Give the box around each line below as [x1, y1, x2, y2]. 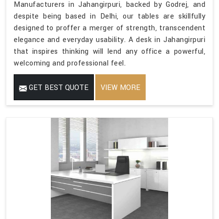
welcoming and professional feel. [14, 58, 126, 69]
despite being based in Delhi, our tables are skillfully [14, 11, 205, 22]
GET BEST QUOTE [27, 83, 88, 93]
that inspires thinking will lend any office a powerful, [14, 46, 205, 57]
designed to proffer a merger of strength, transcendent [14, 23, 205, 34]
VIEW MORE [101, 83, 140, 93]
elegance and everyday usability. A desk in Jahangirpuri [14, 35, 205, 45]
